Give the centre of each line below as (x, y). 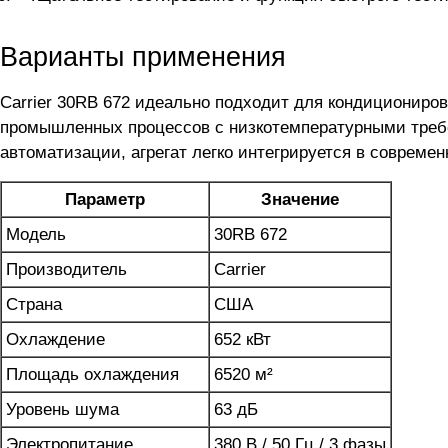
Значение (300, 200)
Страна (34, 305)
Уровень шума (62, 410)
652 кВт (242, 340)
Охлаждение (55, 340)
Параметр (105, 200)
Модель (36, 235)
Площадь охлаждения (92, 375)
